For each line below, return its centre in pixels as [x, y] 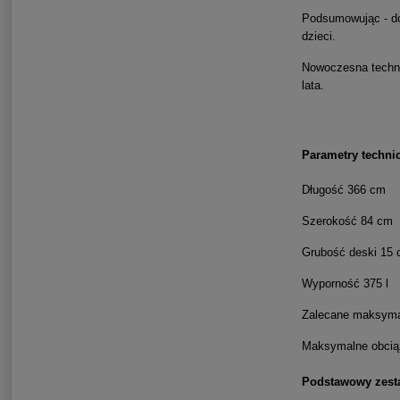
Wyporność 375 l [345, 284]
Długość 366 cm [343, 190]
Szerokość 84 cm [347, 221]
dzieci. [318, 36]
